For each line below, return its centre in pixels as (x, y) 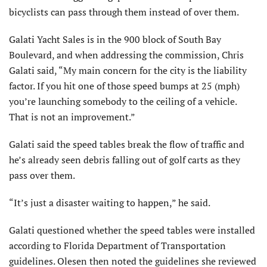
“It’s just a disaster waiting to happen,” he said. (110, 202)
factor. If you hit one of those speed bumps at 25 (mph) (124, 86)
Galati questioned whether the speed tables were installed (132, 230)
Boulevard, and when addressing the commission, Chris (126, 55)
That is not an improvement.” (72, 117)
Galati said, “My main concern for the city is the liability (128, 70)
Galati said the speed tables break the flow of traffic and (127, 144)
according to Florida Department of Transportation (117, 245)
